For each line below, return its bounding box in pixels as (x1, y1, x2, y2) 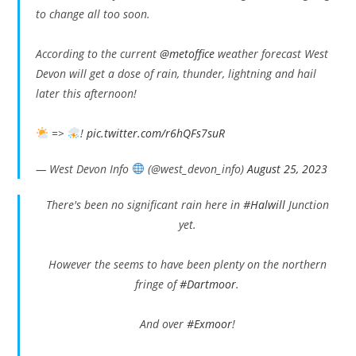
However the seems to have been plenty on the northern (48, 257, 327, 272)
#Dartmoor (180, 277, 236, 292)
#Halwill (242, 197, 285, 212)
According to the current (36, 46, 161, 61)
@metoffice (160, 46, 215, 61)
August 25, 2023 (247, 161, 328, 176)
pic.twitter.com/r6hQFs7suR (87, 126, 226, 141)
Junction (284, 197, 329, 212)
